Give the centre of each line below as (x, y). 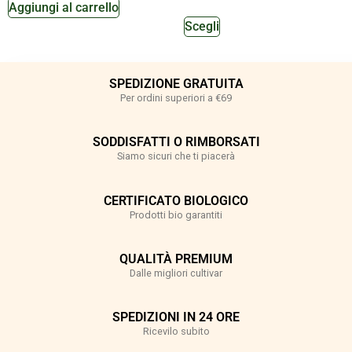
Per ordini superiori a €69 (176, 97)
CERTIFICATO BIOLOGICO (176, 200)
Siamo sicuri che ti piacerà (176, 156)
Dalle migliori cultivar (176, 273)
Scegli (202, 27)
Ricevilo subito (176, 332)
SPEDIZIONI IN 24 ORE (176, 317)
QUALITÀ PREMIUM (176, 258)
